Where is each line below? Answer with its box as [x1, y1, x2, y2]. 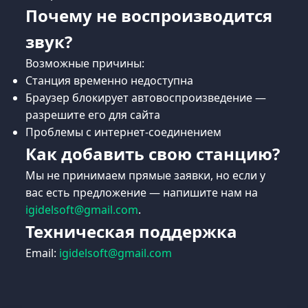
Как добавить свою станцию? [25, 142, 280, 165]
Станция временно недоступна [25, 73, 194, 88]
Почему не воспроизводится [25, 4, 273, 27]
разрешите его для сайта [25, 107, 161, 122]
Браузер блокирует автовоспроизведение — [25, 90, 267, 105]
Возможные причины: [25, 56, 145, 71]
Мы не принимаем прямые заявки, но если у [25, 168, 266, 183]
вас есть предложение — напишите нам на [25, 185, 258, 200]
